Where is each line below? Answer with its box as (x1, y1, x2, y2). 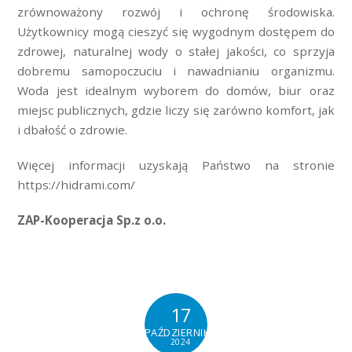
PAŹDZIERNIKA (145, 325, 217, 339)
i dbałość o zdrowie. (17, 122, 128, 138)
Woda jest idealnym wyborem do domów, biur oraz (17, 82, 335, 99)
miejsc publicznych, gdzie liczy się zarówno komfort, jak (17, 102, 335, 119)
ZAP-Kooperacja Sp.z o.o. (17, 211, 167, 228)
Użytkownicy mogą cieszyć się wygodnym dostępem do (17, 24, 335, 40)
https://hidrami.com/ (17, 177, 136, 193)
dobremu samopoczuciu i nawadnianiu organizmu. (17, 63, 335, 79)
